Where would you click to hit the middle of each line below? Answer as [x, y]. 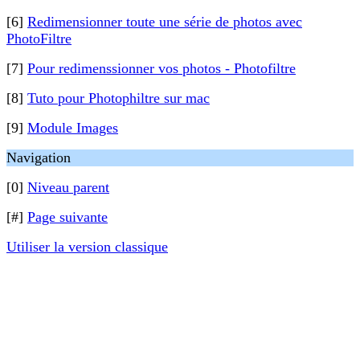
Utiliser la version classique [87, 247]
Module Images [73, 128]
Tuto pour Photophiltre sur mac [119, 98]
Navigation [39, 157]
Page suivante [67, 217]
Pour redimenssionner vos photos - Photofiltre [162, 68]
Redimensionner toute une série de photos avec [165, 22]
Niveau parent [68, 187]
